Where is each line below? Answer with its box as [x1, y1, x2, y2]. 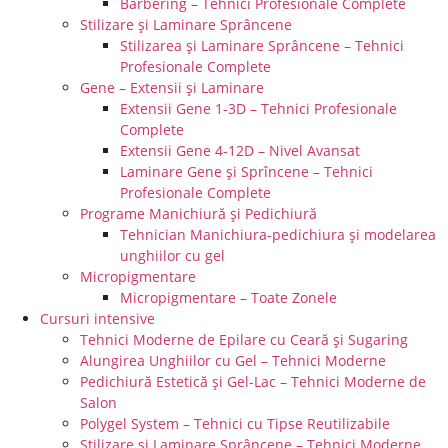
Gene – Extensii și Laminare [80, 78, 264, 97]
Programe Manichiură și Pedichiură [80, 204, 317, 223]
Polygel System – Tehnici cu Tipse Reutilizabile [80, 414, 390, 433]
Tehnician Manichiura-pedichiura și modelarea [120, 225, 436, 244]
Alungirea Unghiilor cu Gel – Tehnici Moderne [80, 351, 386, 370]
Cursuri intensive [40, 309, 155, 328]
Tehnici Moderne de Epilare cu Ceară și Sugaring [80, 330, 408, 349]
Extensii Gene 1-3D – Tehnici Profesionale [120, 99, 397, 118]
